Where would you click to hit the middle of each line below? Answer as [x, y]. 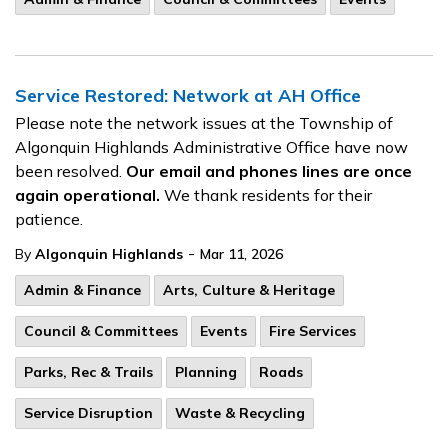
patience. [49, 219]
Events [223, 331]
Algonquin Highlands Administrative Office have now [211, 147]
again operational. [87, 195]
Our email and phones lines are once [269, 171]
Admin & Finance [82, 290]
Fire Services [312, 331]
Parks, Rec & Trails [88, 372]
